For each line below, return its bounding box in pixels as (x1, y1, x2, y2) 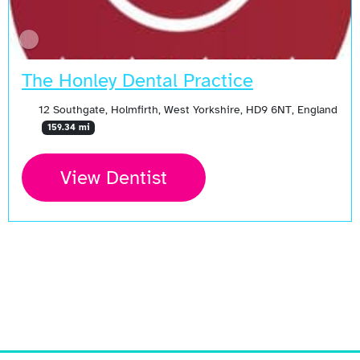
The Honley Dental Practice (22, 67, 253, 92)
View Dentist (60, 166, 167, 190)
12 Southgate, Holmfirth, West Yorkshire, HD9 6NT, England (38, 101, 337, 117)
